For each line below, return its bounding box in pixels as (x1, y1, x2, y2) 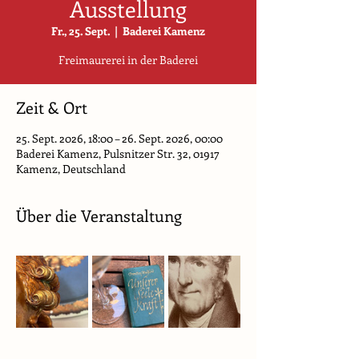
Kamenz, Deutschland (16, 161, 126, 176)
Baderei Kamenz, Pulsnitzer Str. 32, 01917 (16, 146, 220, 161)
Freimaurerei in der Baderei (58, 52, 198, 67)
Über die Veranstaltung (16, 204, 182, 226)
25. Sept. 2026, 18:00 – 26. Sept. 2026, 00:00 (16, 131, 223, 146)
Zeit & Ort (16, 96, 87, 118)
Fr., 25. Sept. (51, 23, 110, 38)
